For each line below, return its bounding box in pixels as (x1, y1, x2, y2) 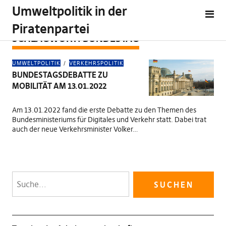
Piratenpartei (12, 21, 89, 37)
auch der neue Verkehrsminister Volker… (12, 125, 138, 134)
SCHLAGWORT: (12, 32, 83, 44)
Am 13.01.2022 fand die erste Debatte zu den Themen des (12, 105, 196, 115)
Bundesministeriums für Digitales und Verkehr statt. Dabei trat (12, 115, 206, 124)
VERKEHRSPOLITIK (69, 60, 124, 67)
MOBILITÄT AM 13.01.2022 (12, 81, 106, 91)
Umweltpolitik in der (12, 4, 127, 19)
